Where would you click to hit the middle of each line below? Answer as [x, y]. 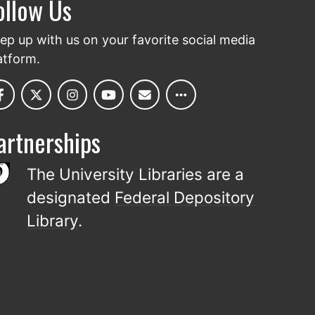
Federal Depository [185, 198]
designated [71, 198]
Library [53, 221]
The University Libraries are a [136, 174]
